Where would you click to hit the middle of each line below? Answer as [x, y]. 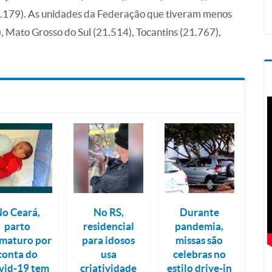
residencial [108, 226]
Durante [199, 212]
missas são [199, 240]
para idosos [109, 240]
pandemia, [199, 226]
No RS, [108, 212]
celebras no [199, 254]
